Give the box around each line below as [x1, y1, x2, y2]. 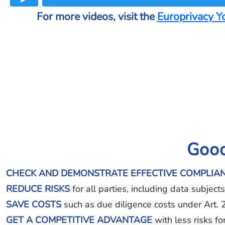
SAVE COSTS [6, 198, 61, 210]
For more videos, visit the [36, 9, 157, 24]
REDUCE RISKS [6, 183, 70, 195]
